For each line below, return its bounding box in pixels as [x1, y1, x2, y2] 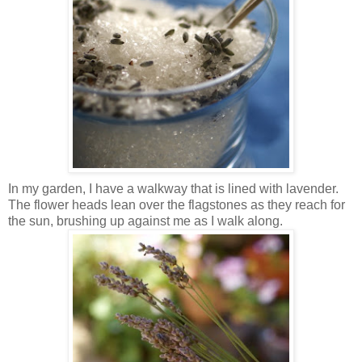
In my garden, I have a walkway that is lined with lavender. [8, 182, 339, 196]
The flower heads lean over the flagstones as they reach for [8, 198, 345, 213]
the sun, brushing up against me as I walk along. [8, 214, 283, 229]
